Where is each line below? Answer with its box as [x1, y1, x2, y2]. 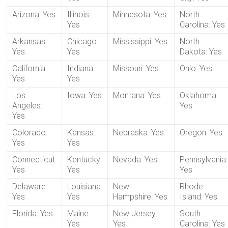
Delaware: [12, 181, 48, 191]
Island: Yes [180, 191, 218, 202]
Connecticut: [12, 154, 57, 164]
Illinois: [67, 9, 91, 19]
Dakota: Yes [180, 46, 222, 56]
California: [12, 63, 47, 73]
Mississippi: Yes [113, 36, 168, 46]
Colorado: [12, 127, 48, 137]
